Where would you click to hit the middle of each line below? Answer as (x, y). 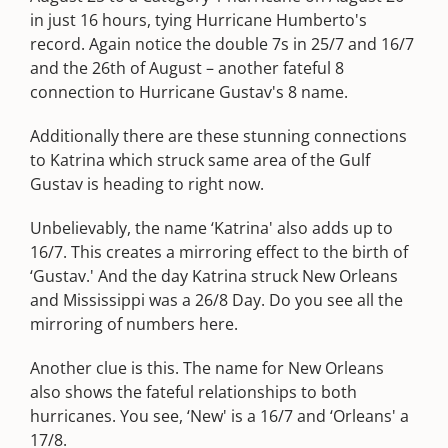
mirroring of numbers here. (134, 324)
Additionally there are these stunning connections (218, 136)
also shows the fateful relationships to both (193, 392)
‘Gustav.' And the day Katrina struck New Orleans (214, 276)
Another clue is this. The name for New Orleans (207, 368)
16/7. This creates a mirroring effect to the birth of (219, 252)
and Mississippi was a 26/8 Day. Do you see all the (216, 300)
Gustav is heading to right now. (147, 184)
